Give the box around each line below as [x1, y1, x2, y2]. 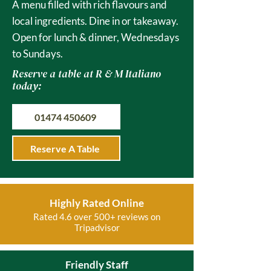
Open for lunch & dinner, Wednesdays [12, 31, 179, 44]
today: [12, 79, 41, 93]
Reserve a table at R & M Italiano [12, 67, 161, 81]
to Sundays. [12, 47, 63, 60]
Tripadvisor [74, 222, 120, 233]
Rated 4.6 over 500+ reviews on [33, 211, 160, 222]
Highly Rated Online [50, 197, 144, 209]
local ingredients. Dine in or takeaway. [12, 15, 178, 27]
